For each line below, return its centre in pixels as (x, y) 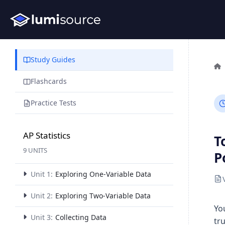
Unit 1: (42, 174)
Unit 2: (42, 196)
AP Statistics (47, 135)
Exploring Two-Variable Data (103, 196)
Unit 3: (42, 217)
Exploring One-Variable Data (103, 174)
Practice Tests (53, 103)
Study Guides (53, 60)
